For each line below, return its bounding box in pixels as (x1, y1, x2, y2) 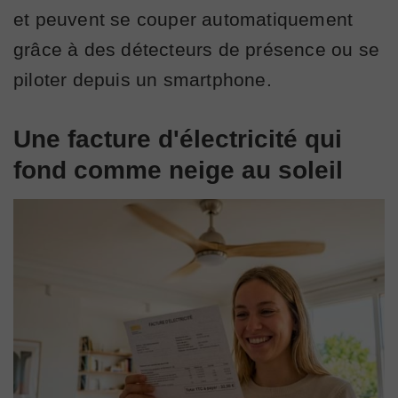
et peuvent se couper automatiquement (13, 9, 354, 30)
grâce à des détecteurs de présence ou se (13, 39, 380, 60)
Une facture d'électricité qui (13, 125, 342, 154)
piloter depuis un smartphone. (13, 69, 272, 91)
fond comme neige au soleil (13, 156, 343, 185)
